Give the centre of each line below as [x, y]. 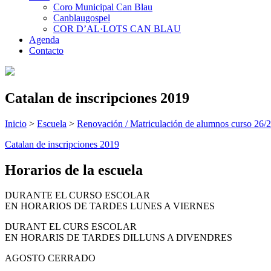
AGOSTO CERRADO [50, 258]
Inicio [16, 123]
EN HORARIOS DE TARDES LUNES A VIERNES [110, 206]
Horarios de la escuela [74, 170]
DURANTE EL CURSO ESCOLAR [77, 195]
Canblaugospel [82, 18]
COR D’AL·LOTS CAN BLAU [117, 28]
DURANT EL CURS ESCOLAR [71, 227]
